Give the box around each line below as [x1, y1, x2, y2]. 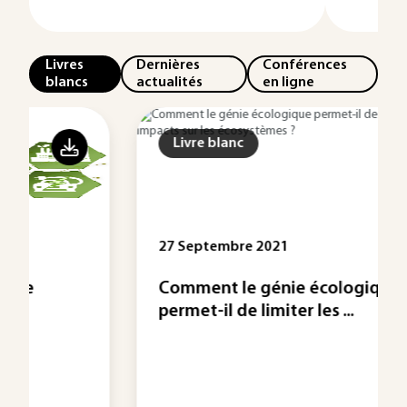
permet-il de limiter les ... [66, 303, 263, 321]
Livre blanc [81, 136, 153, 151]
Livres [45, 57, 84, 73]
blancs [45, 74, 88, 90]
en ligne [263, 74, 315, 90]
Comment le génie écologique [66, 280, 309, 298]
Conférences [263, 57, 348, 73]
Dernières [136, 57, 201, 73]
